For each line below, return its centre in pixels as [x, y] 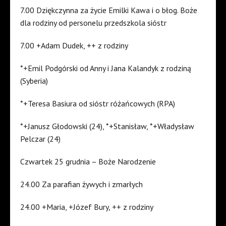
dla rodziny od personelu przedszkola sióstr [93, 23]
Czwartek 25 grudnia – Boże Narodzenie [88, 162]
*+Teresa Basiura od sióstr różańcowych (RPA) [98, 104]
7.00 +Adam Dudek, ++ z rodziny [74, 46]
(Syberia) [34, 81]
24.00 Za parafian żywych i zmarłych [81, 184]
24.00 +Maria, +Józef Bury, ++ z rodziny [87, 207]
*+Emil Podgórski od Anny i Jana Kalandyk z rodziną [106, 68]
